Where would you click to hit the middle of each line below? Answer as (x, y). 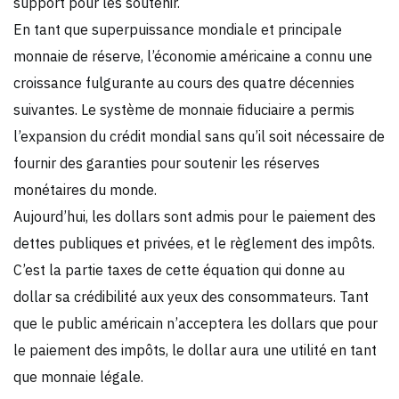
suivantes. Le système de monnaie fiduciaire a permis (184, 109)
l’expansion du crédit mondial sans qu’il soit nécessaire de (199, 136)
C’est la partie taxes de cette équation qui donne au (179, 269)
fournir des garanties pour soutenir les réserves (167, 163)
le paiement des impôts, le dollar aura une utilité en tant (195, 350)
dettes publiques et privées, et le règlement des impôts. (194, 243)
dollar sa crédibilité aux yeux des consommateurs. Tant (191, 296)
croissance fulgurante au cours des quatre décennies (184, 82)
